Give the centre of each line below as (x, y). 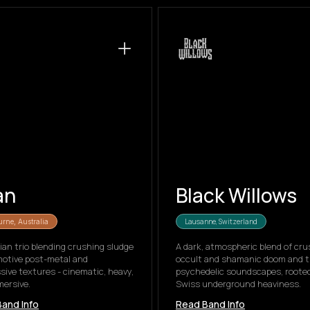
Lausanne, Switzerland (221, 221)
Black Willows (236, 195)
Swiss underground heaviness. (238, 284)
